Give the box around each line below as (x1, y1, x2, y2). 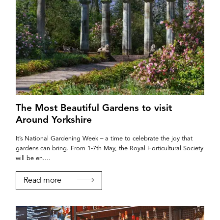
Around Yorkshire (16, 115, 92, 125)
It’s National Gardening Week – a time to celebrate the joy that (16, 135, 192, 142)
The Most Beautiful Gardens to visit (16, 103, 172, 113)
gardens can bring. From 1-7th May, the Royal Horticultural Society (16, 145, 203, 152)
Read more (24, 176, 61, 185)
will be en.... (16, 155, 51, 162)
